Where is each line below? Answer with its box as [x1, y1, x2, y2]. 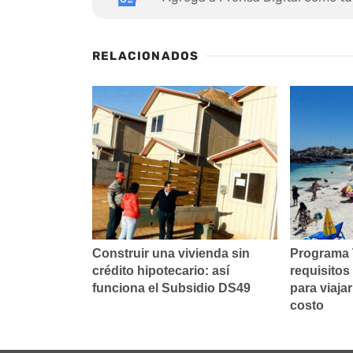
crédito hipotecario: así [92, 263, 229, 277]
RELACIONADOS [92, 48, 199, 63]
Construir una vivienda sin [92, 246, 250, 260]
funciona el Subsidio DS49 [92, 281, 251, 295]
